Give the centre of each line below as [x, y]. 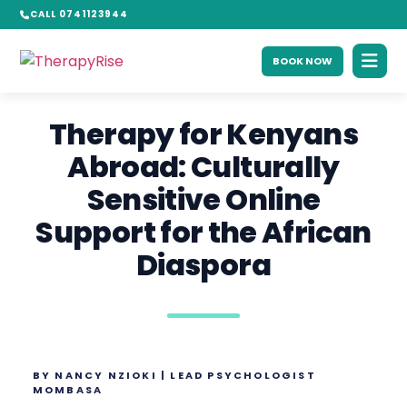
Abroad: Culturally [203, 167]
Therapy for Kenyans [203, 134]
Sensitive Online [203, 199]
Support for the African [203, 232]
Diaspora [203, 265]
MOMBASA [68, 390]
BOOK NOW [302, 60]
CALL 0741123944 [79, 14]
